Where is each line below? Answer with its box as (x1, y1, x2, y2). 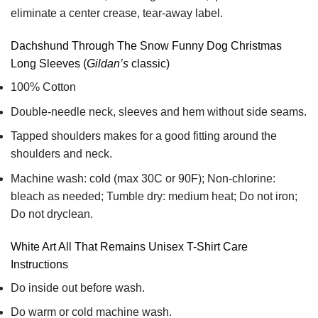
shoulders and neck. (11, 148, 112, 160)
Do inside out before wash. (11, 281, 145, 294)
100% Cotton (11, 81, 76, 94)
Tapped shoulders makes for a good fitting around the (11, 130, 277, 143)
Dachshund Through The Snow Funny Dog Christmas (11, 40, 282, 53)
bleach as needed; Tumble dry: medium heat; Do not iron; (11, 190, 297, 202)
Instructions (11, 258, 68, 270)
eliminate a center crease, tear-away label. (11, 7, 223, 20)
